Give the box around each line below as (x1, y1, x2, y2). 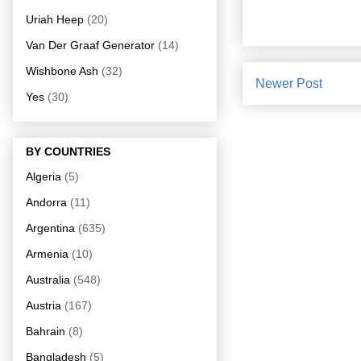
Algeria (26, 169, 61, 183)
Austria (26, 298, 61, 312)
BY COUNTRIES (26, 144, 110, 158)
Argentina (26, 221, 75, 234)
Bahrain (26, 324, 65, 338)
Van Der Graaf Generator (26, 38, 155, 52)
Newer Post (255, 76, 322, 90)
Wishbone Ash (26, 64, 98, 77)
